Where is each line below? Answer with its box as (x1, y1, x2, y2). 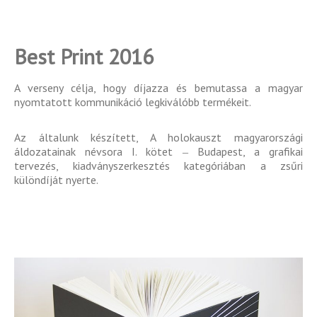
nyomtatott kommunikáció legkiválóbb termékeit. (14, 94, 251, 109)
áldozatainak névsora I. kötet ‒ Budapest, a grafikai (14, 144, 303, 158)
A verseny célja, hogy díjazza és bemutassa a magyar (14, 80, 303, 95)
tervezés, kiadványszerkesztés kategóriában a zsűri (14, 158, 303, 173)
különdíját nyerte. (14, 172, 98, 187)
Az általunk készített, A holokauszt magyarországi (14, 129, 303, 144)
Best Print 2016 (14, 42, 154, 70)
